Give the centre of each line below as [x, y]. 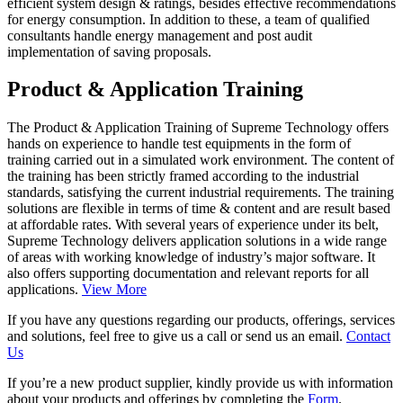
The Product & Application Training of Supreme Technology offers [198, 128]
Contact [368, 336]
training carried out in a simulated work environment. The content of [201, 160]
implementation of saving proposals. [109, 51]
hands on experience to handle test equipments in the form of [179, 144]
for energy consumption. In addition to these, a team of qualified [188, 19]
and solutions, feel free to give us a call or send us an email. [177, 336]
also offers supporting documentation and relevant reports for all [188, 273]
